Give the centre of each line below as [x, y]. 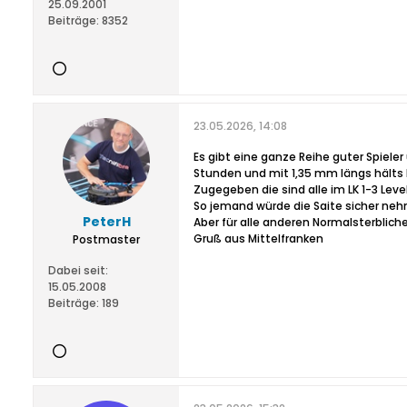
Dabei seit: [78, 270]
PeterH [106, 222]
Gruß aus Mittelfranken [258, 238]
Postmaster [106, 239]
